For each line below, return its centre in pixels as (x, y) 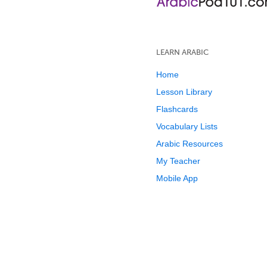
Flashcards (177, 109)
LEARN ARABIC (182, 52)
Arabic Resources (190, 144)
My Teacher (178, 161)
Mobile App (177, 178)
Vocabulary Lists (187, 126)
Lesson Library (184, 92)
